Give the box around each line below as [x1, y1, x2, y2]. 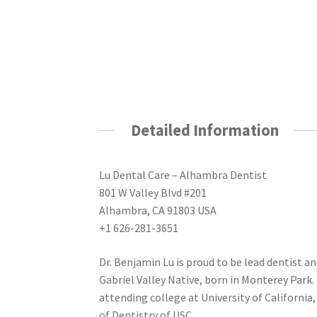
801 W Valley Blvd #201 [99, 185, 207, 200]
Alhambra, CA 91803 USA [99, 203, 217, 218]
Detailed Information [130, 120, 279, 140]
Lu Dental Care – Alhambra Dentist [99, 168, 267, 183]
